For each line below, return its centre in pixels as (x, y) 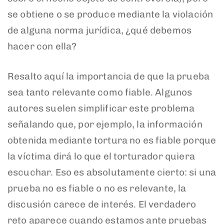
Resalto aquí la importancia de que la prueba (109, 76)
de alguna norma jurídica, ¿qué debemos (100, 30)
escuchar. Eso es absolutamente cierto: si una (112, 172)
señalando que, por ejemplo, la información (105, 124)
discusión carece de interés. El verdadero (102, 204)
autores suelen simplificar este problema (101, 108)
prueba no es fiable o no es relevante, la (97, 188)
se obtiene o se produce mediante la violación (110, 14)
